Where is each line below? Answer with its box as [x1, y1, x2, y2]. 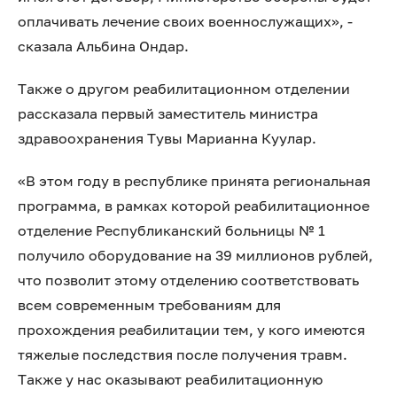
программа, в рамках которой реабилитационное [18, 197, 370, 214]
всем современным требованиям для [18, 296, 281, 314]
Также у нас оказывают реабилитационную [18, 370, 323, 388]
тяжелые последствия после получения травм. [18, 346, 347, 363]
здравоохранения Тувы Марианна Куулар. [18, 129, 316, 147]
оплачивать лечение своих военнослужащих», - [18, 12, 353, 30]
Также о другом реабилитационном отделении [18, 80, 350, 97]
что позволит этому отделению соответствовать [18, 271, 359, 289]
